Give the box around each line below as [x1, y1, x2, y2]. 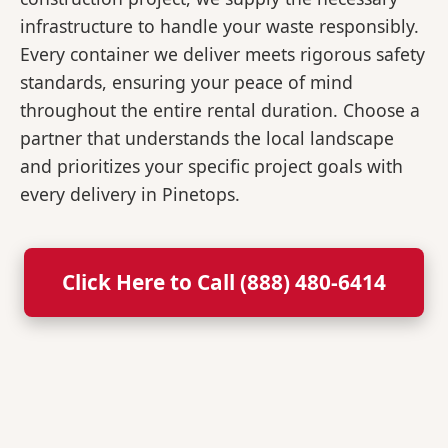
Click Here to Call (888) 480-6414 [62, 268, 386, 297]
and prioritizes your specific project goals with [20, 154, 403, 179]
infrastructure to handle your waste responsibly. [20, 14, 419, 39]
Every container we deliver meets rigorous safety [20, 42, 425, 67]
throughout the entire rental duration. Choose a [20, 98, 420, 123]
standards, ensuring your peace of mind [20, 70, 353, 95]
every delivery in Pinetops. [20, 182, 240, 207]
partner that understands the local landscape [20, 126, 394, 151]
